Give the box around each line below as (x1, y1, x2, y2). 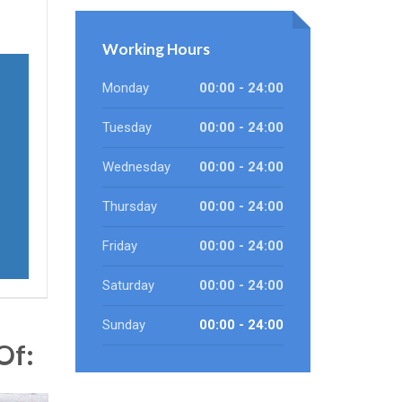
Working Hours (101, 39, 210, 58)
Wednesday (101, 159, 170, 175)
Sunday (101, 317, 145, 333)
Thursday (101, 198, 157, 214)
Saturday (101, 277, 154, 293)
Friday (101, 238, 137, 254)
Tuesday (101, 119, 152, 135)
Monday (101, 80, 149, 96)
